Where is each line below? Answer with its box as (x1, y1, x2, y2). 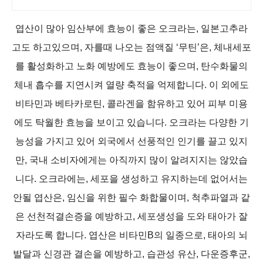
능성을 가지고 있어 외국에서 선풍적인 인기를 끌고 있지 (15, 136, 248, 146)
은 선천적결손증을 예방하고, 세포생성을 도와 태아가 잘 (15, 211, 248, 221)
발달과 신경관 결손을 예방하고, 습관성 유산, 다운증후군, (13, 249, 250, 259)
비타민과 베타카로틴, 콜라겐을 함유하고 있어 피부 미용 (15, 99, 248, 109)
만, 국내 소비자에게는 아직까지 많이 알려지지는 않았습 (15, 155, 248, 165)
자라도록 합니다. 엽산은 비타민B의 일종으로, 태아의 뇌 (15, 230, 248, 240)
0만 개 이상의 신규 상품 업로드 (24, 9, 147, 19)
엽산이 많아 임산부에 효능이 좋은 (15, 23, 159, 33)
